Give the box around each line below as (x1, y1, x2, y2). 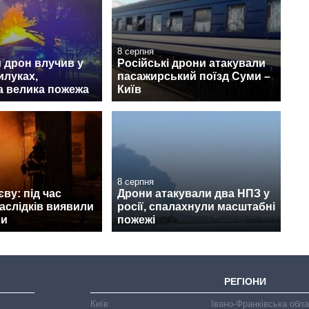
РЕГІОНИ (224, 275, 267, 287)
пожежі (117, 214, 155, 226)
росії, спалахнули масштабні (117, 201, 275, 213)
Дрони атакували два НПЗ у (117, 188, 270, 200)
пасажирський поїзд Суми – (117, 70, 270, 82)
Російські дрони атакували (117, 57, 266, 69)
